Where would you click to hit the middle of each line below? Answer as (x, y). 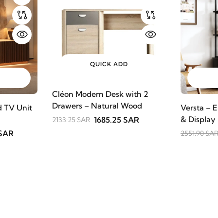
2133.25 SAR (71, 119)
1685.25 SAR (117, 119)
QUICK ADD (109, 64)
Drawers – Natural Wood (97, 105)
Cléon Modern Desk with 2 (100, 94)
